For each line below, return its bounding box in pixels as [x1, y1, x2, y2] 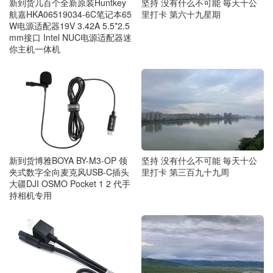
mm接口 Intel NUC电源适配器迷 [9, 31, 132, 44]
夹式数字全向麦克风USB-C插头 [9, 166, 129, 179]
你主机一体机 [9, 43, 60, 55]
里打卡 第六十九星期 [141, 8, 221, 21]
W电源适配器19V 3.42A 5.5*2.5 [9, 19, 130, 32]
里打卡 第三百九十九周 [141, 166, 229, 179]
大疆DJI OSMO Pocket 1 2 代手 [9, 177, 130, 190]
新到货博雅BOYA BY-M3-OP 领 [9, 154, 127, 167]
